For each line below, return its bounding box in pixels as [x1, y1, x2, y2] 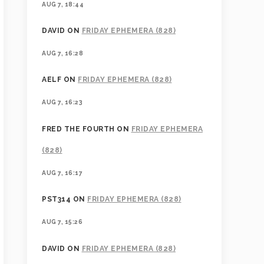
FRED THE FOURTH [42, 124, 115, 133]
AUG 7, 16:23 [42, 98, 82, 106]
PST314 [42, 195, 71, 204]
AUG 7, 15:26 [42, 218, 82, 226]
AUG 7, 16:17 [42, 169, 82, 176]
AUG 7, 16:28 [42, 49, 83, 57]
